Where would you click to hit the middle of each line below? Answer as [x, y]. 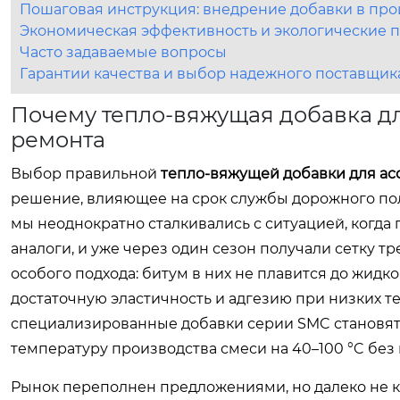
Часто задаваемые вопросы [123, 52]
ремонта [58, 140]
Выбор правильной [86, 174]
